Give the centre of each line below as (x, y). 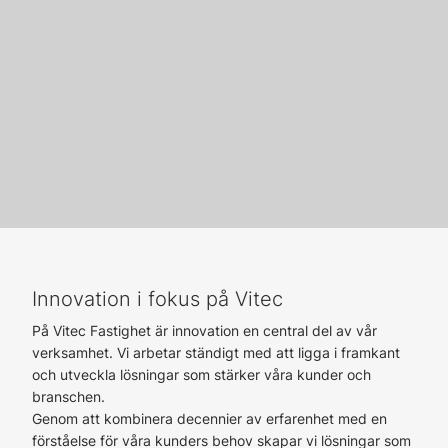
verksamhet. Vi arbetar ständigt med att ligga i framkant (216, 352)
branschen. (70, 396)
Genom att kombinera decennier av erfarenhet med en (209, 418)
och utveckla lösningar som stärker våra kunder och (201, 374)
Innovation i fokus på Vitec (157, 298)
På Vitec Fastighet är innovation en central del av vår (204, 330)
